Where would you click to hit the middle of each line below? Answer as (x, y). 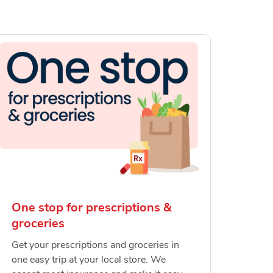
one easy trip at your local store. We (88, 259)
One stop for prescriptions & (91, 207)
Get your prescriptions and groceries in (95, 245)
